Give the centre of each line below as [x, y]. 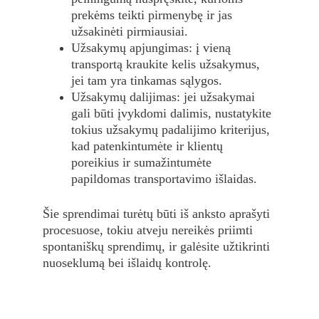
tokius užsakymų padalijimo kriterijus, [172, 130]
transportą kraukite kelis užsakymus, [167, 64]
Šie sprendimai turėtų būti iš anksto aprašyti [158, 214]
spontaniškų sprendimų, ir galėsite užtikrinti [158, 246]
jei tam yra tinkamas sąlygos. [147, 80]
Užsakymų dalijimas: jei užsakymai [165, 97]
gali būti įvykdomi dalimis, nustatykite [173, 113]
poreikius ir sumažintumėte [143, 162]
